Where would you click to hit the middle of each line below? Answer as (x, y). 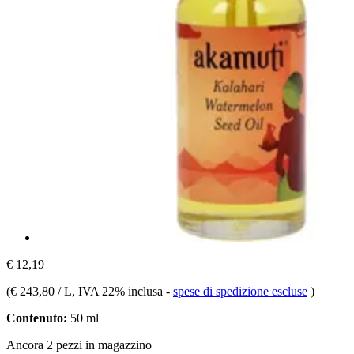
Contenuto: (37, 318)
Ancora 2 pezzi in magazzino (79, 345)
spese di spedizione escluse (240, 291)
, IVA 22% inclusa (119, 291)
